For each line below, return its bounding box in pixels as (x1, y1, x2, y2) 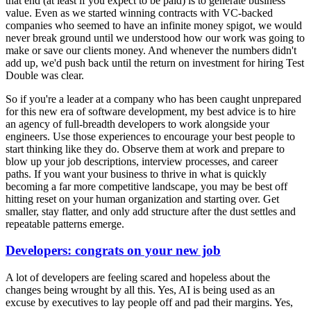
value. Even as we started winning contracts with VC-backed (6, 6, 273, 19)
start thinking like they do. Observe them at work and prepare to (6, 142, 285, 155)
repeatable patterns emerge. (6, 217, 124, 230)
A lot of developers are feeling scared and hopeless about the (6, 271, 270, 283)
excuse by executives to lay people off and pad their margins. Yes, (6, 296, 293, 308)
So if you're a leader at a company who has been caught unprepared (6, 92, 301, 105)
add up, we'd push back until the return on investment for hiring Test (6, 56, 304, 69)
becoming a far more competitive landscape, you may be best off (6, 180, 287, 192)
